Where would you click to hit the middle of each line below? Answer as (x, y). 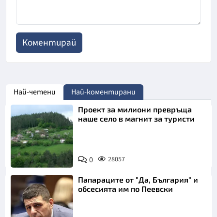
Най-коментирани (103, 92)
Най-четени (35, 92)
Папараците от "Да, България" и (138, 179)
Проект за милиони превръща (135, 109)
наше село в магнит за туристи (137, 119)
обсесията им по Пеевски (126, 188)
